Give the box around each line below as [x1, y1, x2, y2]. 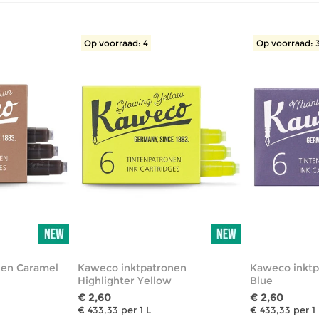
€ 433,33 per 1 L [77, 303, 151, 315]
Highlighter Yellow [77, 273, 172, 287]
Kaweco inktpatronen [77, 261, 187, 274]
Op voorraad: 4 [83, 37, 148, 48]
